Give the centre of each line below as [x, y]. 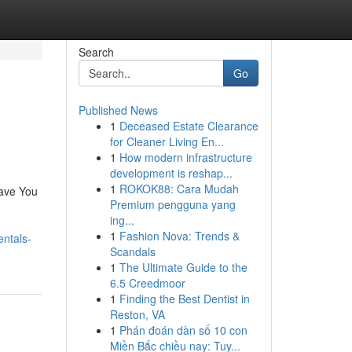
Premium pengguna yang [172, 204]
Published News [118, 110]
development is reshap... [171, 173]
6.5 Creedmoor [147, 283]
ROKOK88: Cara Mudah [179, 189]
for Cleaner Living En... [167, 141]
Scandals [132, 251]
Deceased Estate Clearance [189, 126]
